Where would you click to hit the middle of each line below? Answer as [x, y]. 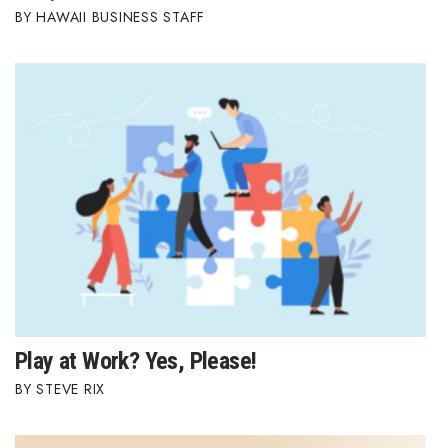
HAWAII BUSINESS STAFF [120, 17]
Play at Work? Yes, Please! [136, 361]
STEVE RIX [70, 389]
